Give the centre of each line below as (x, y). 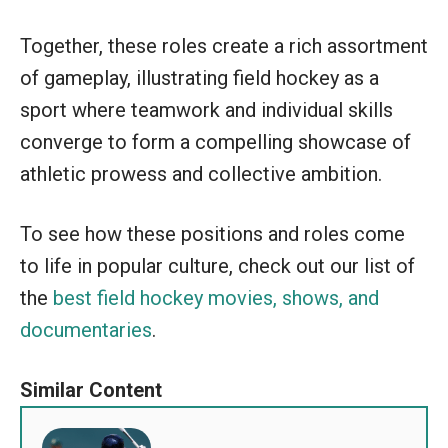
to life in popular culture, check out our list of (217, 265)
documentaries (86, 329)
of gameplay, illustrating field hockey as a (199, 77)
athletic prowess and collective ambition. (201, 173)
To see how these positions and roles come (212, 233)
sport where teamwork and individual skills (206, 109)
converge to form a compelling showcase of (215, 141)
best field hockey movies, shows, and (216, 297)
